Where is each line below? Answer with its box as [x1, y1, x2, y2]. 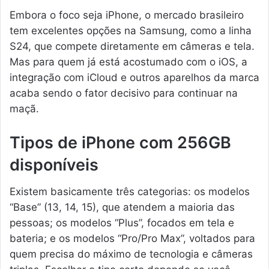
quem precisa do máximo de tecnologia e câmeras [10, 248, 253, 261]
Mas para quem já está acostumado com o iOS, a [10, 55, 247, 68]
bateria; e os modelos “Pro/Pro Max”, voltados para [10, 232, 255, 245]
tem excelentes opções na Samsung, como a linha [10, 24, 252, 37]
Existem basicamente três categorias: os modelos [10, 186, 250, 198]
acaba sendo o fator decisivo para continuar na [10, 86, 238, 99]
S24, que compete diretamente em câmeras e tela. [10, 40, 255, 52]
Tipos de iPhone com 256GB [10, 132, 231, 153]
